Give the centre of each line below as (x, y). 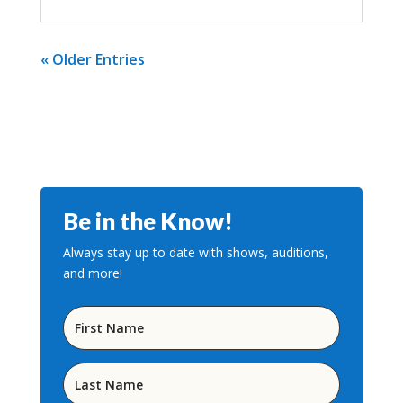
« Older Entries (92, 60)
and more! (92, 273)
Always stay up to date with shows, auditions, (195, 253)
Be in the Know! (148, 222)
